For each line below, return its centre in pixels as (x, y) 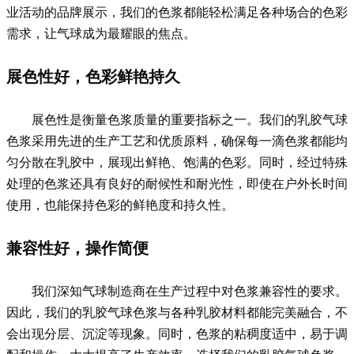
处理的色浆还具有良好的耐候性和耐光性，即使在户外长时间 (177, 183)
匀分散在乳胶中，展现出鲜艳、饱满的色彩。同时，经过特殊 (177, 162)
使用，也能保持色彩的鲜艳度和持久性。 (120, 204)
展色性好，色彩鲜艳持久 (93, 76)
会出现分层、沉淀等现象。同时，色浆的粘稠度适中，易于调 (177, 333)
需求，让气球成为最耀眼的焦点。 (101, 33)
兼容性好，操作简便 (77, 248)
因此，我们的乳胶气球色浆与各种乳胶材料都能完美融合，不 (177, 312)
